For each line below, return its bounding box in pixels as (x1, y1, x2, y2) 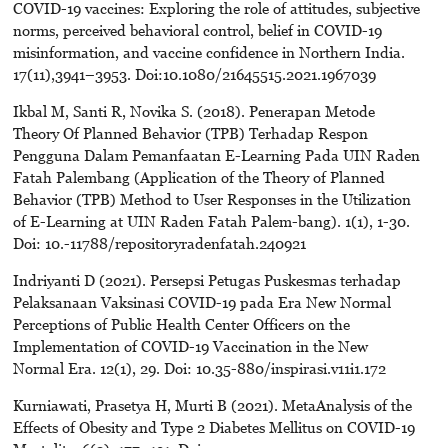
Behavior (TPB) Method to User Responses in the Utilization (12, 189, 411, 208)
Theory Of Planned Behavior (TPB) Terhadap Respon (12, 123, 368, 142)
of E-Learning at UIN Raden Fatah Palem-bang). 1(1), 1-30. (12, 211, 410, 230)
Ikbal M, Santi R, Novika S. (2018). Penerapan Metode (12, 101, 375, 120)
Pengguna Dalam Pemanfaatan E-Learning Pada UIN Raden (12, 145, 420, 164)
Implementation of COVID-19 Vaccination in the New (12, 336, 368, 355)
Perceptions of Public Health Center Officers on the (12, 314, 350, 333)
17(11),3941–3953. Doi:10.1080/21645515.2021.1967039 (12, 64, 376, 83)
